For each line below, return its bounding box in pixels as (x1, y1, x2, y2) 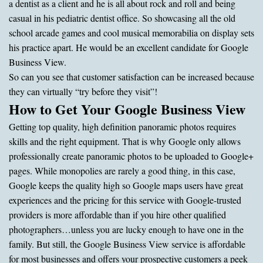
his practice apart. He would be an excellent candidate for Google (9, 41, 248, 53)
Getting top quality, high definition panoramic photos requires (9, 120, 236, 133)
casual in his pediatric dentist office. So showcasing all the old (9, 11, 235, 24)
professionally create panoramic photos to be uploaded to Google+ (9, 149, 254, 162)
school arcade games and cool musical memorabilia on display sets (9, 26, 254, 39)
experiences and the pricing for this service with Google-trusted (9, 193, 241, 206)
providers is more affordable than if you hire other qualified (9, 208, 226, 221)
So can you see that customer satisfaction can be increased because (9, 70, 254, 83)
